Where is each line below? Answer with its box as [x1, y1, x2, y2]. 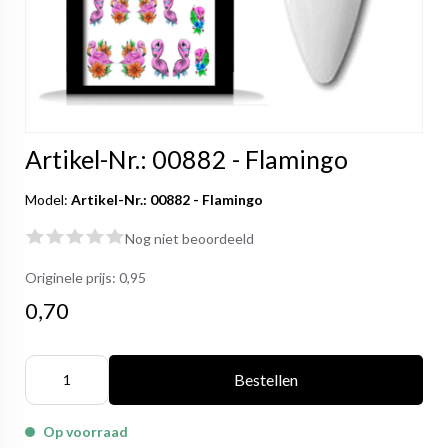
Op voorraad [43, 423, 128, 440]
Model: [25, 191, 71, 208]
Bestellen [233, 370, 298, 389]
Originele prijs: [25, 269, 119, 286]
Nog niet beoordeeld [125, 230, 254, 247]
